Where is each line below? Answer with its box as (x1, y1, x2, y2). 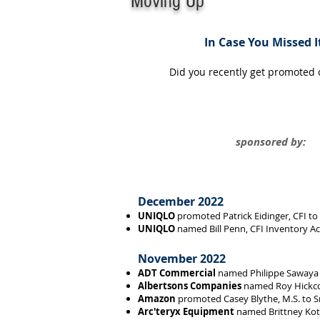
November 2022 (138, 251, 226, 266)
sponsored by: (236, 134, 306, 149)
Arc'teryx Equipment (138, 305, 234, 318)
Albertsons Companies (138, 279, 241, 292)
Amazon (138, 292, 176, 305)
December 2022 (138, 194, 224, 209)
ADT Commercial (138, 266, 216, 279)
